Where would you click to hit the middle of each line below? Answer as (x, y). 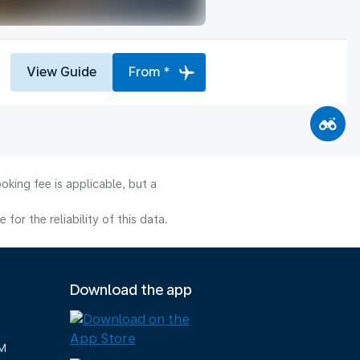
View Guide (61, 72)
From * (149, 72)
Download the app (131, 290)
